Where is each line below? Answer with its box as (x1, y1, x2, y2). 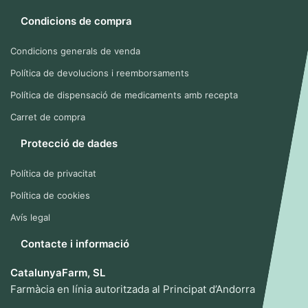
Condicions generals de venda (10, 45, 140, 56)
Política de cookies (10, 190, 90, 201)
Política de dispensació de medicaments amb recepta (10, 89, 238, 100)
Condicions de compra (21, 14, 132, 27)
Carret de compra (10, 111, 85, 122)
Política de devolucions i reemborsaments (10, 67, 189, 78)
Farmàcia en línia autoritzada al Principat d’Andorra (10, 283, 255, 296)
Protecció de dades (21, 137, 118, 150)
